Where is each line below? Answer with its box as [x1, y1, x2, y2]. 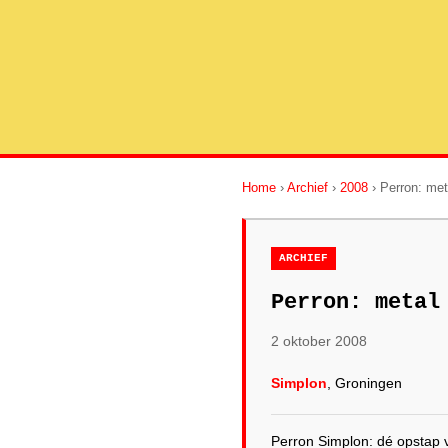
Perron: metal [271, 290, 440, 315]
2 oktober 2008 [271, 333, 367, 349]
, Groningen [327, 375, 402, 391]
